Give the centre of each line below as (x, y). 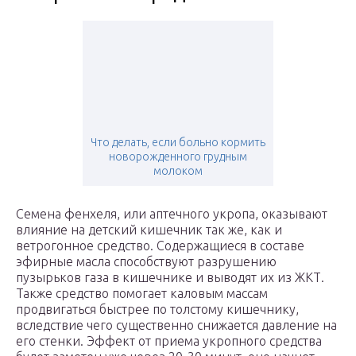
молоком (178, 171)
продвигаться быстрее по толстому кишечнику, (157, 310)
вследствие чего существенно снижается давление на (176, 325)
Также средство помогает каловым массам (142, 294)
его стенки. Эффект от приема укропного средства (169, 341)
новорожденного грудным (178, 157)
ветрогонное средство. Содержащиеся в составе (160, 246)
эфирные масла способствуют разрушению (146, 262)
